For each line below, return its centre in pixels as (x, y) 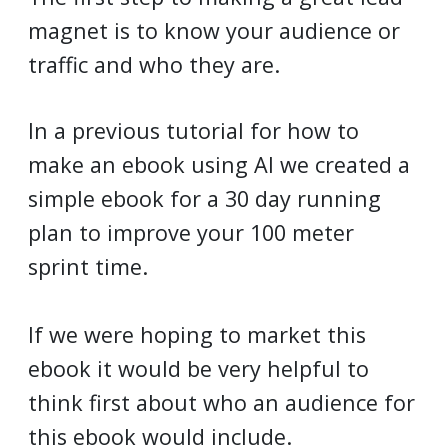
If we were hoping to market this (197, 335)
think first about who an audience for (221, 403)
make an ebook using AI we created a (219, 165)
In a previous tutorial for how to (193, 131)
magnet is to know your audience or (214, 30)
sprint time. (88, 267)
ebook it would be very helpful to (198, 369)
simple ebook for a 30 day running (204, 199)
